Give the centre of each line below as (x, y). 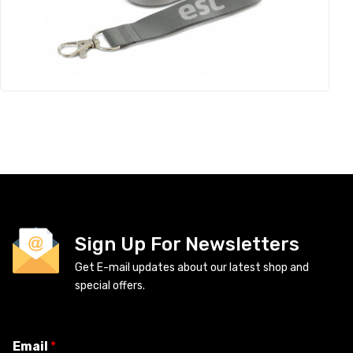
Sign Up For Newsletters (187, 244)
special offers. (110, 286)
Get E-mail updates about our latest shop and (192, 268)
